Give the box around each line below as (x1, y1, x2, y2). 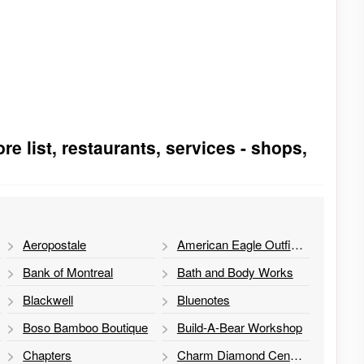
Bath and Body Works (176, 262, 293, 280)
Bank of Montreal (23, 262, 114, 280)
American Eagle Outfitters (290, 235, 303, 253)
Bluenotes (176, 290, 230, 308)
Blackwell (23, 290, 74, 308)
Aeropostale (23, 235, 87, 253)
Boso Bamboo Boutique (23, 318, 149, 336)
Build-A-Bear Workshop (176, 318, 302, 336)
